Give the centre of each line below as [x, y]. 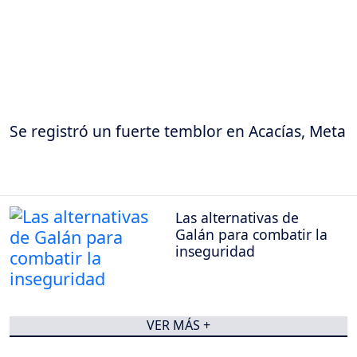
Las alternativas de [237, 218]
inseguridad [215, 251]
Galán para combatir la [251, 235]
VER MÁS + [178, 326]
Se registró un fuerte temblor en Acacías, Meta [178, 131]
